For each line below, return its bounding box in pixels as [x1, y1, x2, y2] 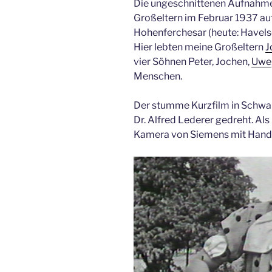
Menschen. [134, 70, 182, 83]
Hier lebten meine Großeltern [134, 41, 265, 53]
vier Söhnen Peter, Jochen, [134, 56, 251, 68]
